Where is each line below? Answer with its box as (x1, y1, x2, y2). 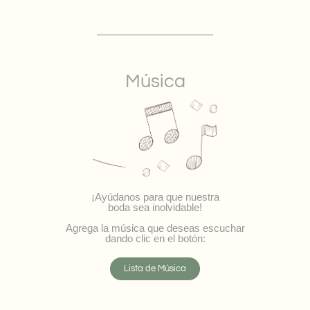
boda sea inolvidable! (108, 201, 202, 214)
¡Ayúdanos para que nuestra (91, 191, 219, 203)
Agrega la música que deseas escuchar (65, 222, 245, 235)
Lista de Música (124, 264, 186, 274)
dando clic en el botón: (104, 232, 206, 245)
